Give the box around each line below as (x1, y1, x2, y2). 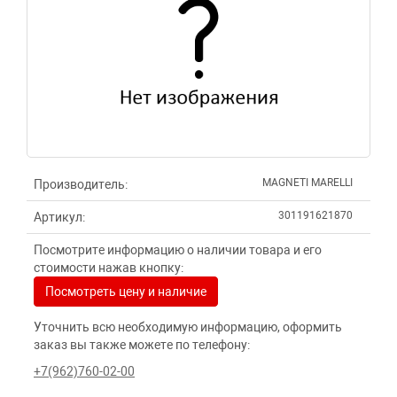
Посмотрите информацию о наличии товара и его (34, 243, 322, 257)
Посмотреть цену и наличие (45, 284, 206, 299)
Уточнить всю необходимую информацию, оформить (34, 320, 342, 334)
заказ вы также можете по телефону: (34, 338, 250, 352)
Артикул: (34, 210, 85, 224)
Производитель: (34, 177, 128, 191)
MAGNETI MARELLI (262, 176, 353, 189)
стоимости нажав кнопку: (34, 261, 183, 275)
